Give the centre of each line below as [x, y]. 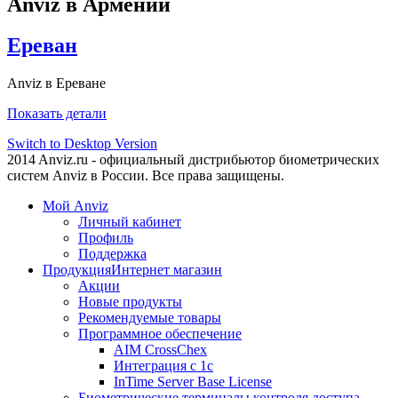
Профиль [106, 238]
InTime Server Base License [193, 382]
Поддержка [112, 254]
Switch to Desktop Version [82, 144]
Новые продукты [130, 302]
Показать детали [57, 114]
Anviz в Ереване [56, 84]
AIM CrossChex [160, 350]
